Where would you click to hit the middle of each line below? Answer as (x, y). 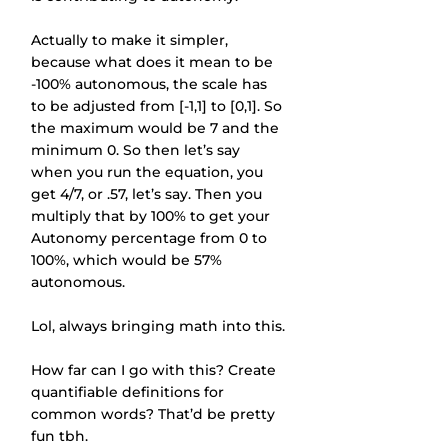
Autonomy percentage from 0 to (151, 238)
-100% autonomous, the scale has (151, 84)
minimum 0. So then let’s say (137, 150)
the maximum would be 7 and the (157, 128)
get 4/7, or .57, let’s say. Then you (148, 194)
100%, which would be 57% (128, 260)
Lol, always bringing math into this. (158, 326)
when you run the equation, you (149, 172)
